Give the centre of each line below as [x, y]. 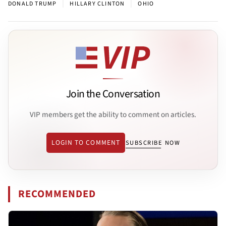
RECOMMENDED [57, 194]
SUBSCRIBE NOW [153, 143]
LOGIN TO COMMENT [86, 142]
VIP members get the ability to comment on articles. [113, 115]
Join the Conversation [113, 94]
